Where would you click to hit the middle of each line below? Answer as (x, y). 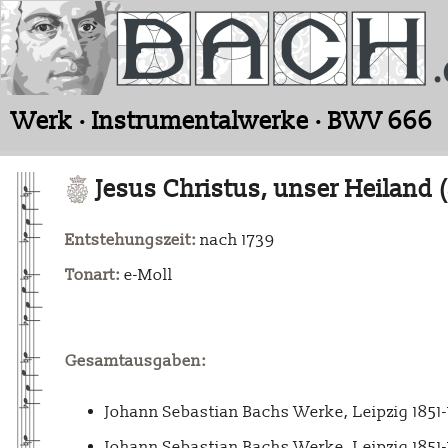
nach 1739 (235, 240)
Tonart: (92, 275)
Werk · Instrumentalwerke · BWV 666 (222, 121)
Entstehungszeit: (130, 240)
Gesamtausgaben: (135, 361)
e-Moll (146, 275)
